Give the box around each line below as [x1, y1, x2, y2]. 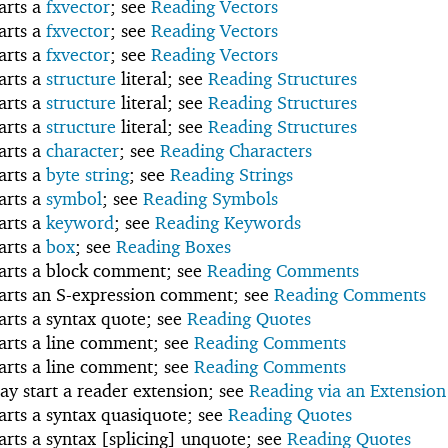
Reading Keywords [155, 212, 301, 234]
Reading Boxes [116, 236, 231, 258]
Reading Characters [160, 140, 312, 162]
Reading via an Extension [249, 380, 446, 402]
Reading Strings [170, 164, 293, 186]
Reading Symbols [143, 188, 278, 210]
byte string [46, 164, 129, 186]
